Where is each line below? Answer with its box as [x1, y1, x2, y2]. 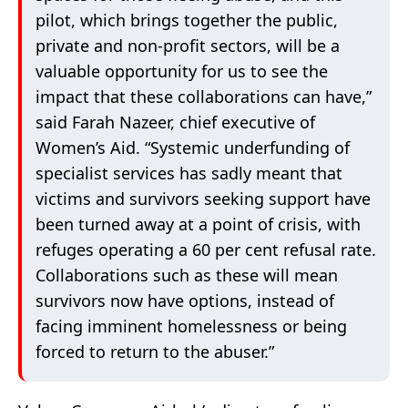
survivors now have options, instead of [36, 290, 334, 312]
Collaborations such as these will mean [36, 264, 338, 287]
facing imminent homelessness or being [36, 315, 347, 338]
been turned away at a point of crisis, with [36, 213, 361, 236]
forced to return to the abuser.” [36, 341, 274, 363]
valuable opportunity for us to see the [36, 60, 328, 83]
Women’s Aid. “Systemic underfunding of [36, 137, 350, 159]
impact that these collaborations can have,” [36, 86, 372, 108]
